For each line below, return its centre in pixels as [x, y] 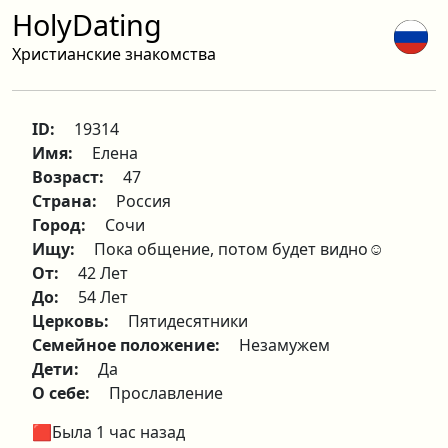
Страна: [66, 201]
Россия [143, 201]
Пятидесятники [188, 321]
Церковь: [72, 321]
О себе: [63, 393]
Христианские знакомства [114, 54]
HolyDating [87, 24]
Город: [61, 225]
